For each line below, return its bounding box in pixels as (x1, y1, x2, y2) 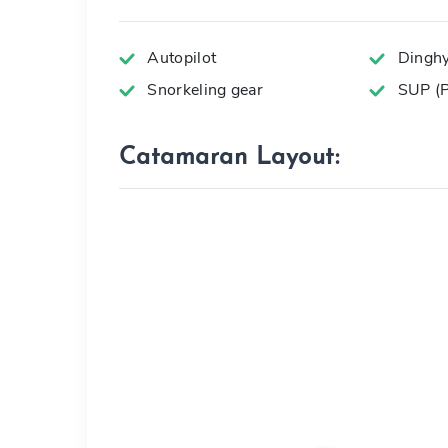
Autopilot (143, 47, 217, 69)
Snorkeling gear (143, 79, 264, 101)
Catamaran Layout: (119, 146, 340, 170)
